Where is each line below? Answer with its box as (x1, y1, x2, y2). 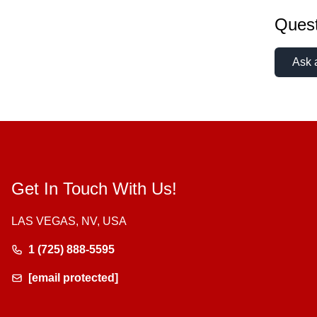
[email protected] (28, 271, 118, 284)
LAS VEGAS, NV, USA (11, 214, 127, 227)
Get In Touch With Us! (11, 178, 177, 198)
